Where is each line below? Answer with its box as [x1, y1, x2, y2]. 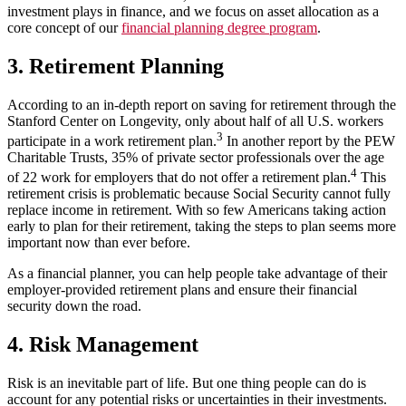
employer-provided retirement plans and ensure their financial [7, 282, 357, 298]
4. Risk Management [7, 333, 198, 357]
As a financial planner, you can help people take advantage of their [7, 266, 387, 282]
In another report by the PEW [223, 132, 395, 149]
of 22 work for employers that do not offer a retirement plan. [7, 169, 351, 186]
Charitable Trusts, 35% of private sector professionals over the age [7, 149, 384, 165]
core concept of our [7, 19, 121, 35]
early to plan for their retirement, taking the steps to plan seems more [7, 218, 396, 235]
